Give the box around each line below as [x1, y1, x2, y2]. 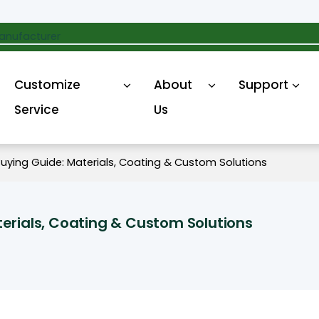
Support [238, 76, 288, 93]
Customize [14, 76, 80, 93]
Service [14, 101, 59, 118]
